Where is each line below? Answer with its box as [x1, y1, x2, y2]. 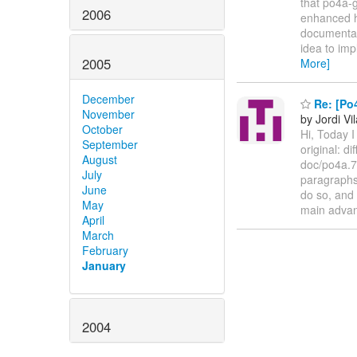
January [82, 257, 126, 273]
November [82, 105, 135, 122]
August [82, 151, 117, 167]
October [82, 120, 123, 137]
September [82, 135, 138, 152]
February [82, 241, 128, 258]
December [82, 90, 135, 107]
